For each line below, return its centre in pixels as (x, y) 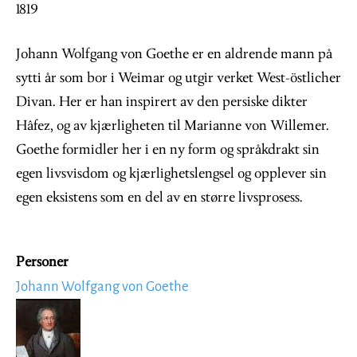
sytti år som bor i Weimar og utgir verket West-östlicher (178, 78)
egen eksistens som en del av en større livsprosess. (159, 198)
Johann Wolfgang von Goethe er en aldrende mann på (174, 54)
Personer (42, 263)
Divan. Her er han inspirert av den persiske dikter (162, 102)
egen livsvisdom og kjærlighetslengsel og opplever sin (171, 174)
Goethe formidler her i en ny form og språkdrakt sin (168, 150)
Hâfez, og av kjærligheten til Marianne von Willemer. (173, 126)
